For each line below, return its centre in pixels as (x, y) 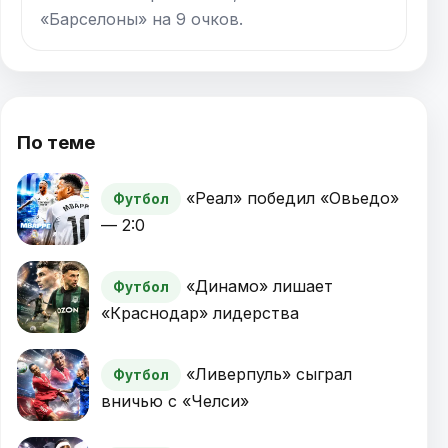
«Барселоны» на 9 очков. (141, 18)
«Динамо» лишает (259, 286)
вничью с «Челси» (175, 401)
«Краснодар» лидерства (200, 313)
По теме (56, 143)
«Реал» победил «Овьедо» (292, 198)
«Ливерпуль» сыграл (269, 374)
